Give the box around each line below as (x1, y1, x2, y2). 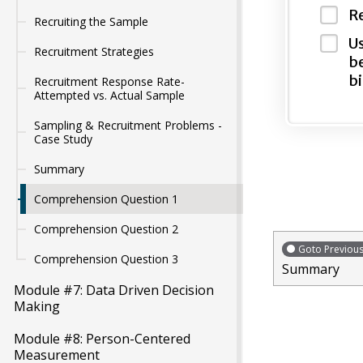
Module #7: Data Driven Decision (14, 281, 214, 299)
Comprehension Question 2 (34, 221, 178, 237)
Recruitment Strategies (34, 44, 154, 59)
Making (14, 297, 60, 315)
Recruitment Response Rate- (34, 74, 185, 89)
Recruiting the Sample (34, 14, 148, 29)
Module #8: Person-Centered (14, 330, 190, 348)
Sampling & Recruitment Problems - (34, 117, 222, 133)
